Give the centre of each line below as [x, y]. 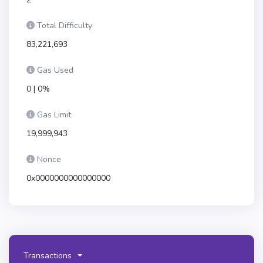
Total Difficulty [65, 26]
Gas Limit [54, 115]
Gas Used [55, 70]
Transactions [48, 255]
